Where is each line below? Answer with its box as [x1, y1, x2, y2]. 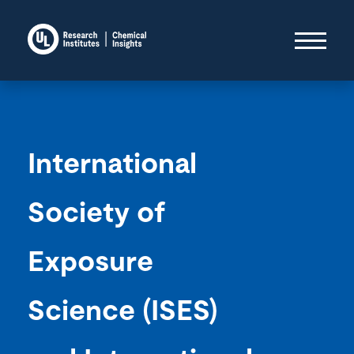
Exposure [28, 248, 153, 277]
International [28, 150, 197, 179]
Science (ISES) [28, 297, 218, 326]
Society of [28, 199, 165, 228]
